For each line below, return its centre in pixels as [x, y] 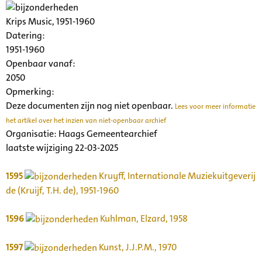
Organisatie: [32, 134]
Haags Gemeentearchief [108, 134]
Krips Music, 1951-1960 [50, 22]
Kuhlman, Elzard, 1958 [143, 219]
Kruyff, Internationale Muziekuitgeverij [176, 176]
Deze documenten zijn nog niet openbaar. [90, 106]
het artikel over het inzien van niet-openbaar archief [86, 121]
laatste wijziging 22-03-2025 [62, 148]
